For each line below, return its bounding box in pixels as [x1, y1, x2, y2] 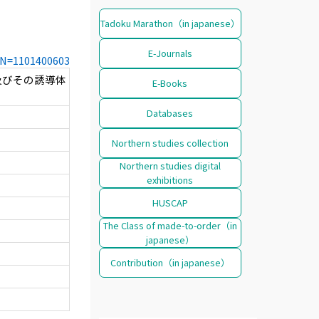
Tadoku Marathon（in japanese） [100, 16, 240, 30]
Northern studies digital [119, 158, 221, 172]
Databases [147, 105, 194, 120]
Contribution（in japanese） [110, 255, 230, 269]
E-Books [152, 75, 188, 90]
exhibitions [147, 172, 194, 187]
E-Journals [147, 46, 192, 60]
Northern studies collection [111, 135, 229, 150]
